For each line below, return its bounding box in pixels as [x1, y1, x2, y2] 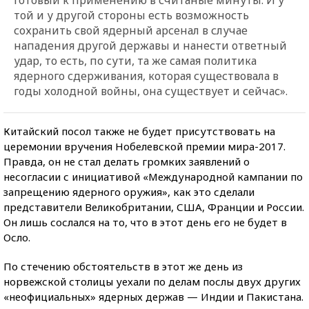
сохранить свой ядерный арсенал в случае [14, 22, 248, 38]
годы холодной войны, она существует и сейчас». [14, 83, 288, 99]
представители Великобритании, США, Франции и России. [3, 199, 304, 214]
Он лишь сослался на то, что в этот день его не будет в [3, 215, 287, 229]
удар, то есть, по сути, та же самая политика [14, 52, 257, 68]
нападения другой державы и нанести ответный [14, 37, 287, 53]
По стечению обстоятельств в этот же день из [3, 259, 243, 273]
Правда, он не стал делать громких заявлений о [3, 154, 250, 168]
